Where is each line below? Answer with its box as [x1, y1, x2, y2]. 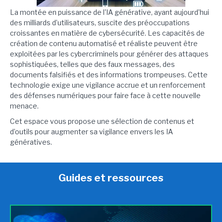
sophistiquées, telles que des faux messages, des [10, 60, 175, 68]
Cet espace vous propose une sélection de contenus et [10, 117, 194, 125]
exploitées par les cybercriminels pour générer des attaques [10, 50, 209, 58]
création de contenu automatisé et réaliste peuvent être [10, 39, 198, 48]
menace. [10, 102, 39, 110]
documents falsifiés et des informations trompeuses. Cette [10, 70, 208, 79]
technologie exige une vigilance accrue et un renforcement [10, 81, 206, 89]
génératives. [10, 138, 52, 146]
